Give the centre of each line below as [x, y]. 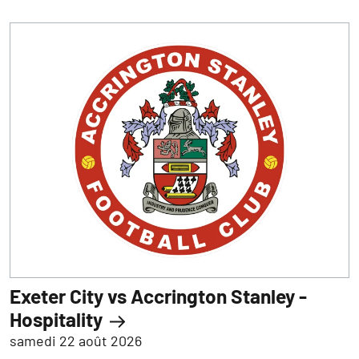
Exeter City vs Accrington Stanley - [158, 295]
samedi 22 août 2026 [76, 340]
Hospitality [58, 319]
